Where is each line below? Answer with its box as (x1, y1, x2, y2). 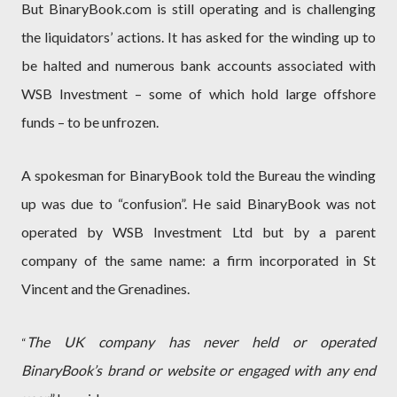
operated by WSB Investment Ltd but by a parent (21, 223, 376, 240)
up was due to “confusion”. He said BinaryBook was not (21, 195, 376, 212)
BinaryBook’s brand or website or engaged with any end (21, 362, 376, 378)
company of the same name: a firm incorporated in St (21, 252, 376, 269)
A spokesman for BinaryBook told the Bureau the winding (21, 167, 376, 183)
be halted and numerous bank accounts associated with (21, 57, 376, 74)
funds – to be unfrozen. (21, 113, 159, 130)
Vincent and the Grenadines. (21, 280, 190, 297)
